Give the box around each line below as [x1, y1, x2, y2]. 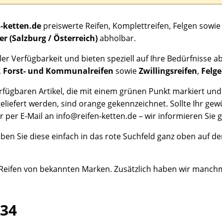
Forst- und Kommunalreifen [3, 65, 113, 76]
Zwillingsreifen [139, 65, 197, 76]
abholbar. [98, 32, 136, 44]
